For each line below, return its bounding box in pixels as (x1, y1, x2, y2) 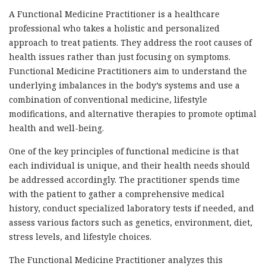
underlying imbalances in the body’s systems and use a (9, 80, 240, 91)
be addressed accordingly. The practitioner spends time (9, 174, 240, 186)
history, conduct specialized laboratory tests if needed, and (9, 202, 254, 214)
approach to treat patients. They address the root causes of (9, 37, 252, 49)
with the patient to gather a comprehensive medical (9, 188, 224, 200)
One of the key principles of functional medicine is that (9, 145, 239, 157)
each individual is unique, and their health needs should (9, 160, 250, 172)
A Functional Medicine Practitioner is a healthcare (9, 8, 220, 20)
